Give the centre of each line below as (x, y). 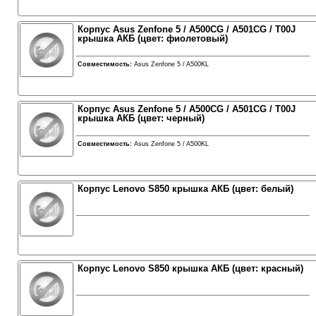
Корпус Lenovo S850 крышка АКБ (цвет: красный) (190, 268)
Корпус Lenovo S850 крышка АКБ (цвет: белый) (185, 189)
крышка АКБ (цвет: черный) (141, 118)
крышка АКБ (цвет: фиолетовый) (152, 38)
